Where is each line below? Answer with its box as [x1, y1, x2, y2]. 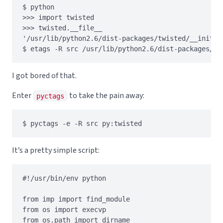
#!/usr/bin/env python [22, 174, 106, 182]
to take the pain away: [68, 90, 144, 101]
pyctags [36, 92, 64, 100]
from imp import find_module [22, 195, 130, 203]
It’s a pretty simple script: [12, 145, 100, 156]
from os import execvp [22, 205, 106, 214]
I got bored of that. [12, 70, 77, 81]
